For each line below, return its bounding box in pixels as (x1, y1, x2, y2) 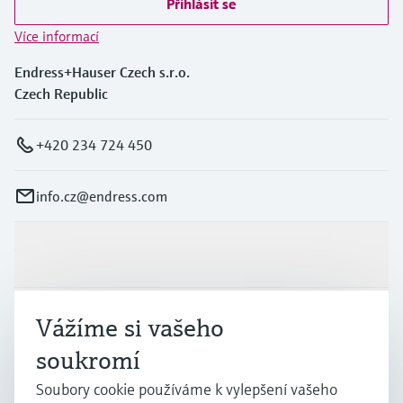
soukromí (36, 345, 140, 376)
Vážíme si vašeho (36, 312, 224, 344)
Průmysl (14, 311, 66, 330)
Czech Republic (14, 85, 108, 103)
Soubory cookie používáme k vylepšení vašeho (36, 379, 337, 399)
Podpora (14, 377, 67, 396)
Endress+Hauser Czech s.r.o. (14, 63, 190, 82)
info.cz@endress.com (36, 187, 167, 206)
